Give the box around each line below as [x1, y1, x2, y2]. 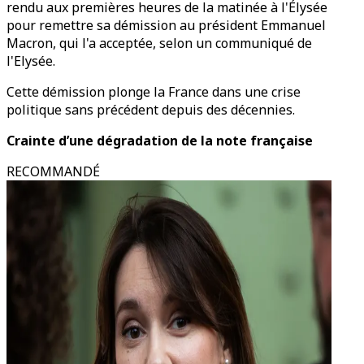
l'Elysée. [6, 52, 55, 70]
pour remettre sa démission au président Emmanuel [6, 16, 326, 34]
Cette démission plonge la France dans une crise [6, 83, 301, 101]
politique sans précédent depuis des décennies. [6, 101, 295, 119]
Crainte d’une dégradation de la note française [6, 132, 313, 149]
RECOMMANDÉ [6, 162, 100, 180]
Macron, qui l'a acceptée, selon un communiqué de [6, 34, 312, 52]
